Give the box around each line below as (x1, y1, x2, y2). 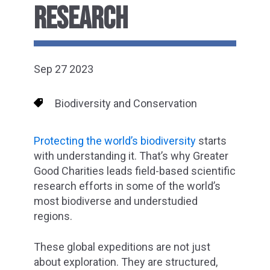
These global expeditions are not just (34, 240, 210, 253)
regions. (34, 210, 72, 223)
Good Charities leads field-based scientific (34, 165, 236, 178)
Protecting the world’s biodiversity (34, 134, 196, 148)
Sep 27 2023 (34, 63, 93, 76)
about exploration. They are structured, (34, 255, 218, 268)
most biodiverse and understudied (34, 195, 198, 208)
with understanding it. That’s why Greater (34, 149, 228, 163)
